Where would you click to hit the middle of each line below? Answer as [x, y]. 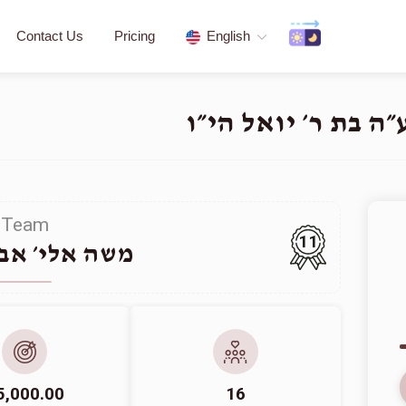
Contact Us [50, 36]
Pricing [135, 36]
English [228, 36]
